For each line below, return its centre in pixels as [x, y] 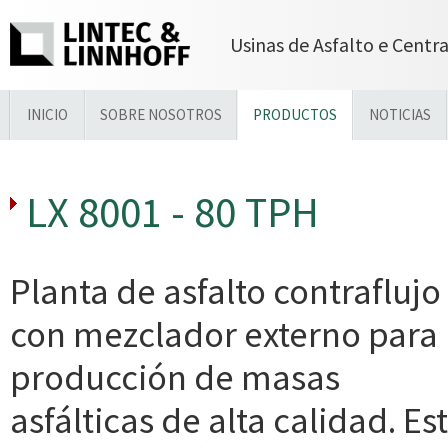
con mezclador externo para [224, 334]
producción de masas [175, 377]
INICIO [47, 114]
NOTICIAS [400, 114]
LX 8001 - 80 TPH [172, 212]
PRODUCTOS [295, 114]
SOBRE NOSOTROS [161, 114]
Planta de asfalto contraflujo [225, 291]
